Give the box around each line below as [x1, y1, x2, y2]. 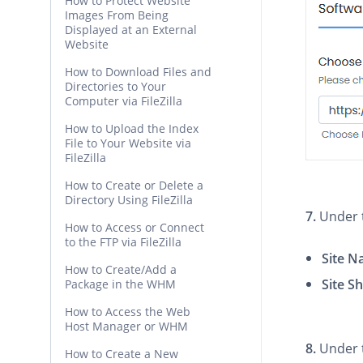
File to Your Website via [65, 135, 191, 151]
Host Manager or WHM [65, 318, 188, 334]
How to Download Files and [65, 64, 211, 79]
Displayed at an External [65, 22, 197, 37]
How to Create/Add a [65, 262, 177, 277]
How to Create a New [65, 346, 178, 361]
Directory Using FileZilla [65, 192, 193, 207]
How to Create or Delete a [65, 177, 203, 193]
